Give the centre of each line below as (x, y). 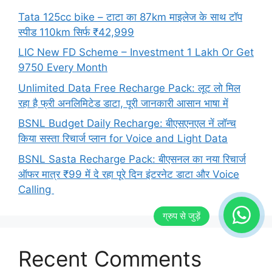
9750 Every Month (63, 67)
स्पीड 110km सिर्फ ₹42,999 (76, 32)
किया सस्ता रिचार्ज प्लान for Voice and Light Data (123, 138)
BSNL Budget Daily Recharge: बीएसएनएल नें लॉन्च (127, 123)
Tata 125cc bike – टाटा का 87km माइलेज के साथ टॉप (130, 17)
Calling (36, 189)
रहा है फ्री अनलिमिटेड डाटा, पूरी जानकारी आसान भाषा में (123, 103)
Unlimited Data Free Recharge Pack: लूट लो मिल (129, 88)
